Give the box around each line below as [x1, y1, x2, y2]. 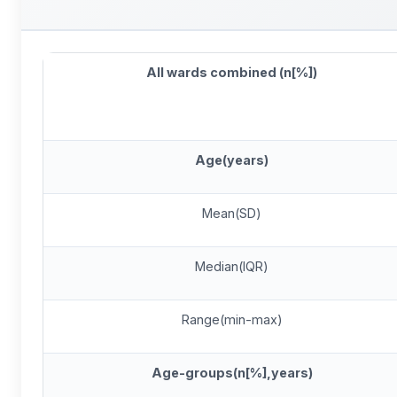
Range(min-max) [181, 312, 283, 327]
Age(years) [195, 152, 269, 167]
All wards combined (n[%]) [146, 65, 317, 80]
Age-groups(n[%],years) [151, 365, 313, 380]
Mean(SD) [202, 206, 261, 221]
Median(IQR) [195, 259, 269, 274]
